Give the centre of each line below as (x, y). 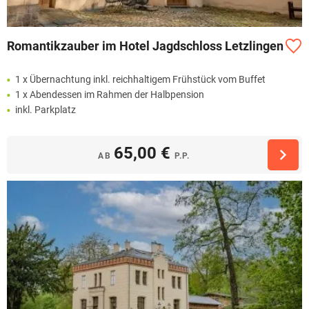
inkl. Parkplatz (46, 109)
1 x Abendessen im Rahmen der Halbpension (110, 94)
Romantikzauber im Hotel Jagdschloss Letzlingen (145, 46)
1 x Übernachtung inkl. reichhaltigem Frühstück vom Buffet (140, 79)
